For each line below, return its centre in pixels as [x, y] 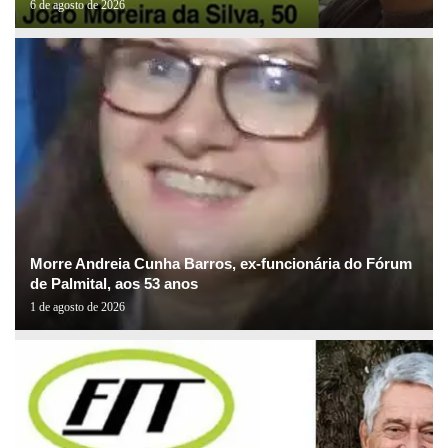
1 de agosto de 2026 [77, 307]
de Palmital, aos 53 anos [114, 284]
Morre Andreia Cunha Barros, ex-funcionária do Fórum [221, 264]
